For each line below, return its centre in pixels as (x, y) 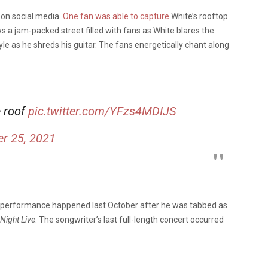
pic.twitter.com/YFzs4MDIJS (102, 112)
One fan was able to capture (116, 16)
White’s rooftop (199, 16)
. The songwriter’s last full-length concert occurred (130, 220)
